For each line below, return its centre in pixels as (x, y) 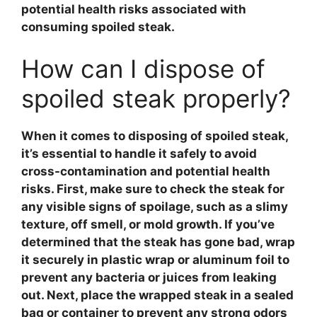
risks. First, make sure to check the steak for (153, 189)
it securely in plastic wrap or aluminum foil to (155, 260)
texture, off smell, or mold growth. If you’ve (148, 224)
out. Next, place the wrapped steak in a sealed (157, 295)
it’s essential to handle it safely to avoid (139, 154)
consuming (56, 27)
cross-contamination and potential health (146, 171)
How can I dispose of (143, 69)
